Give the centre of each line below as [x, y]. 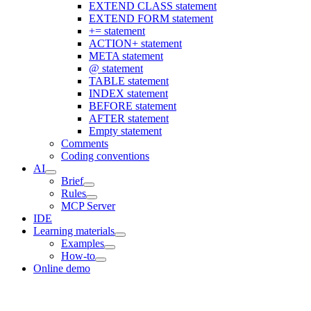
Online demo [62, 268]
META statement [126, 56]
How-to [78, 256]
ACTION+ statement [135, 43]
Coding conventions [105, 156]
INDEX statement [128, 93]
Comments [85, 143]
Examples [83, 243]
